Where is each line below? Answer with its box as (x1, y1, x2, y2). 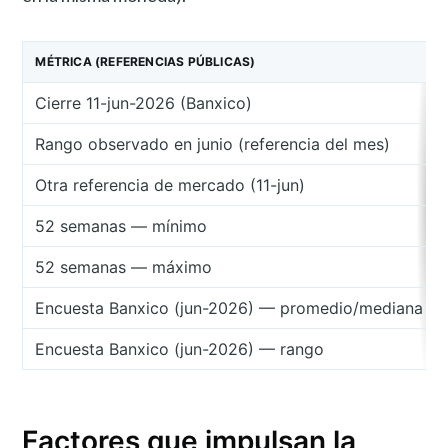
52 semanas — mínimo (35, 215, 208, 236)
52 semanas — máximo (35, 256, 213, 277)
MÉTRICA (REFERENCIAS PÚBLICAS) (35, 53, 256, 69)
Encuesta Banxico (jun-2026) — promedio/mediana (35, 297, 424, 318)
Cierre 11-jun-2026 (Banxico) (35, 92, 253, 113)
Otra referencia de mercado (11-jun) (35, 174, 306, 195)
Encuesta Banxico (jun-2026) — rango (35, 338, 325, 359)
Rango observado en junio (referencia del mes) (35, 133, 391, 154)
